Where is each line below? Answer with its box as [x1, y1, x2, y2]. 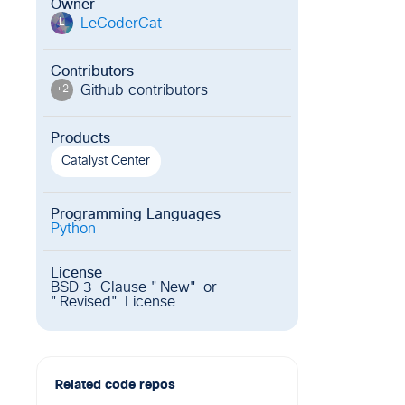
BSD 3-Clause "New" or [51, 280, 217, 295]
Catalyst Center [61, 155, 150, 167]
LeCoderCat [80, 15, 162, 31]
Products [51, 131, 110, 146]
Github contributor [80, 82, 201, 98]
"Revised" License [51, 295, 175, 309]
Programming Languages [51, 207, 221, 221]
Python [51, 221, 96, 236]
